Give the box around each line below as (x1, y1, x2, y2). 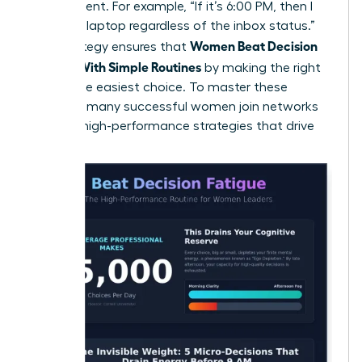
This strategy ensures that (30, 40, 190, 53)
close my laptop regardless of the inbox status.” (30, 19, 315, 32)
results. (30, 138, 72, 152)
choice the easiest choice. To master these (30, 80, 288, 94)
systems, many (30, 99, 124, 113)
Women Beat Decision (190, 36, 318, 53)
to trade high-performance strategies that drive (30, 119, 314, 133)
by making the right (201, 61, 321, 74)
